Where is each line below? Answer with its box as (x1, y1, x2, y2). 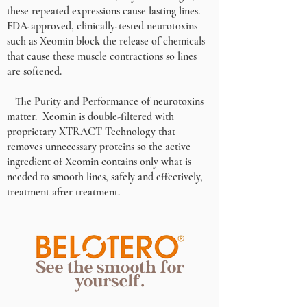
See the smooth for (35, 259, 184, 276)
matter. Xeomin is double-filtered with (7, 110, 174, 123)
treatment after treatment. (7, 185, 120, 199)
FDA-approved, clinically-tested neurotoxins (7, 19, 197, 33)
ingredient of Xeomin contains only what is (7, 155, 191, 169)
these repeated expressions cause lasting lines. (7, 4, 203, 18)
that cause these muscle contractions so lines (7, 49, 197, 63)
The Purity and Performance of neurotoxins (7, 95, 204, 108)
